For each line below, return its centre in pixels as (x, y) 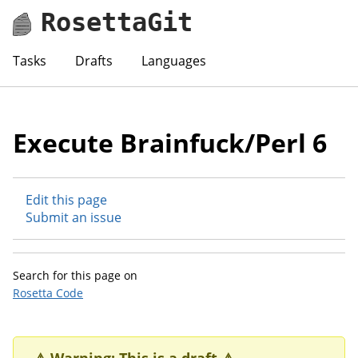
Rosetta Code (48, 292)
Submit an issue (74, 217)
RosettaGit (117, 22)
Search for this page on (75, 275)
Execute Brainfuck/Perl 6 (170, 142)
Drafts (94, 60)
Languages (174, 60)
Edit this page (66, 199)
